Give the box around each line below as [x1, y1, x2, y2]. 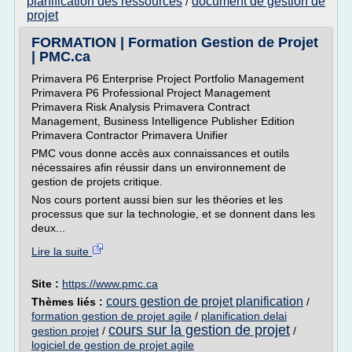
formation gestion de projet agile [31, 310, 192, 322]
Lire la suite [31, 245, 92, 258]
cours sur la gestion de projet [108, 322, 290, 338]
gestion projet [31, 324, 99, 337]
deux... [31, 222, 65, 234]
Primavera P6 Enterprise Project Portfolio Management [31, 72, 304, 85]
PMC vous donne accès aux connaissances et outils [31, 147, 289, 159]
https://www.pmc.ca [62, 277, 158, 290]
